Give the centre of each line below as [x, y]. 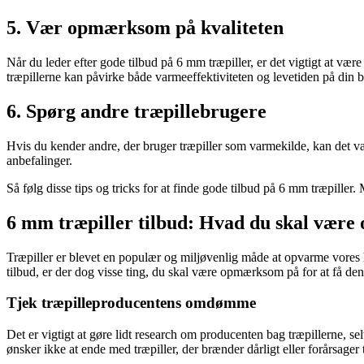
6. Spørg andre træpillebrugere [136, 111]
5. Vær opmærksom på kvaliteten [145, 28]
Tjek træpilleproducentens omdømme [131, 303]
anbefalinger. [39, 160]
